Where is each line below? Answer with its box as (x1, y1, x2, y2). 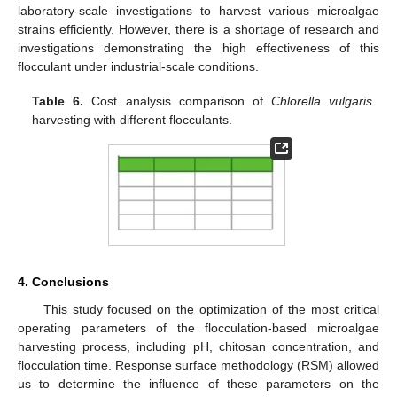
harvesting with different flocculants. (32, 112, 233, 127)
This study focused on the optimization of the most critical (43, 302, 379, 317)
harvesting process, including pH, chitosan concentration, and (18, 339, 379, 354)
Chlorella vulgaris (270, 93, 372, 108)
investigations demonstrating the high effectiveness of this (18, 41, 379, 56)
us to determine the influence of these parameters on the (18, 377, 379, 392)
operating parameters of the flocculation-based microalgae (18, 321, 379, 336)
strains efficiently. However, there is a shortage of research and (18, 22, 379, 37)
